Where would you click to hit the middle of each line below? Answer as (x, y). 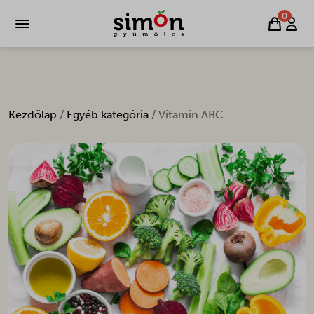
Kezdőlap (33, 115)
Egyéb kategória (108, 115)
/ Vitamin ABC (186, 115)
